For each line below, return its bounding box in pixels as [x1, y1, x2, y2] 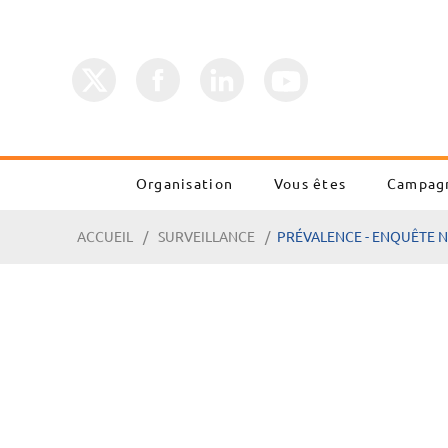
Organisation [135, 176, 234, 192]
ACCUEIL [77, 229, 133, 245]
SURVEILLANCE [158, 229, 255, 245]
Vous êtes [273, 176, 347, 192]
